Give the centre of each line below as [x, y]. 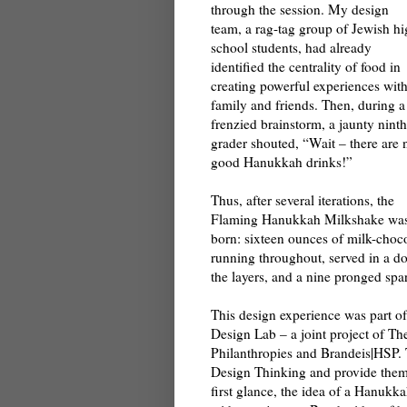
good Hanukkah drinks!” [282, 162]
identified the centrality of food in [306, 67]
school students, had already [291, 48]
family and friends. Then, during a [308, 105]
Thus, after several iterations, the [303, 200]
